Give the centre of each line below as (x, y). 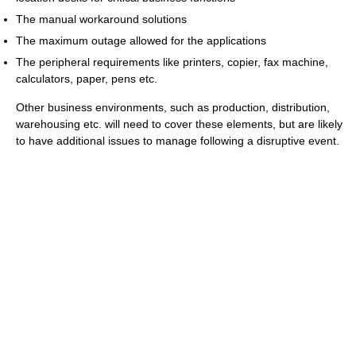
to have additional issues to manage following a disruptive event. (178, 141)
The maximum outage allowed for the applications (141, 41)
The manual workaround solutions (101, 19)
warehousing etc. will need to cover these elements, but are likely (179, 124)
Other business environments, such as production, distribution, (173, 108)
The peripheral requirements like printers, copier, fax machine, (172, 62)
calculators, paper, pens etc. (87, 79)
